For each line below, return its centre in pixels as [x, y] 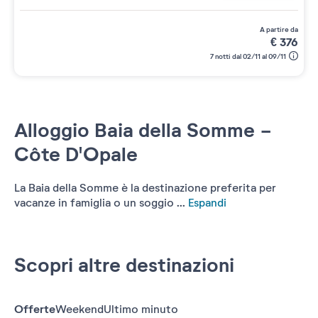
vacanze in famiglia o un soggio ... [100, 203]
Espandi [206, 203]
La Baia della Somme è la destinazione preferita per [145, 188]
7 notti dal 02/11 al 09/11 [248, 57]
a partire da [281, 30]
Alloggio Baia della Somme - [143, 131]
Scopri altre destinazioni [124, 266]
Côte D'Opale [76, 155]
